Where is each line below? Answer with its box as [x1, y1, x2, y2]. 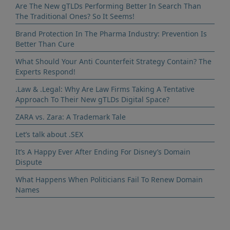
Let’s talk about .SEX [15, 129, 83, 139]
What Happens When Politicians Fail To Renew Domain [15, 175, 203, 184]
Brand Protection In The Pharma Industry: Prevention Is [15, 29, 207, 39]
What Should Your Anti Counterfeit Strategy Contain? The [15, 56, 212, 66]
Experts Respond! [15, 67, 75, 76]
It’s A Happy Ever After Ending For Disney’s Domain [15, 147, 190, 157]
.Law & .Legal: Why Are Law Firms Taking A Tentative [15, 84, 195, 94]
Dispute [15, 157, 42, 167]
